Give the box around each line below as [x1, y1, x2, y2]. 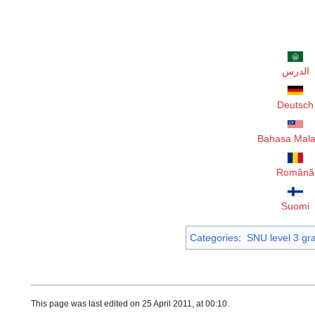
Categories [190, 232, 238, 244]
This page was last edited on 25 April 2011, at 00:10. [31, 299, 229, 309]
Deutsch [277, 99, 314, 111]
